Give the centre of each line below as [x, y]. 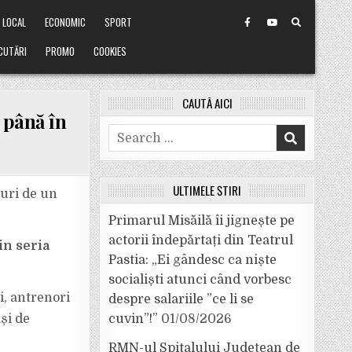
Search [130, 133]
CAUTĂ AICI [207, 103]
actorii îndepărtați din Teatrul [201, 240]
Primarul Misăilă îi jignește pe [202, 221]
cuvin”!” [133, 319]
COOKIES [110, 51]
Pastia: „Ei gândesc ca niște [192, 260]
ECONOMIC [66, 22]
